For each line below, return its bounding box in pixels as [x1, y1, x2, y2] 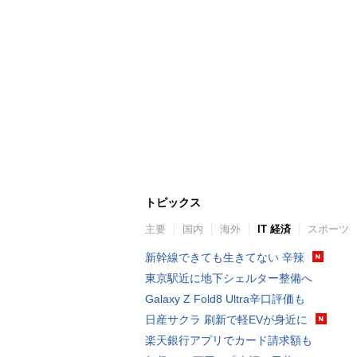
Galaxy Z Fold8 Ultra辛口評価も [145, 292, 305, 305]
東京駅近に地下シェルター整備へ [145, 271, 312, 284]
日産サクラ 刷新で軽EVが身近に [145, 312, 308, 326]
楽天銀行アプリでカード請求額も [145, 333, 312, 347]
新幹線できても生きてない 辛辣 [145, 250, 304, 264]
